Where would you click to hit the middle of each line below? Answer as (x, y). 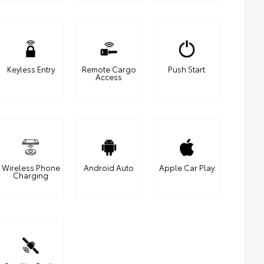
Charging (31, 175)
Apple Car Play (187, 168)
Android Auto (109, 168)
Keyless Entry (31, 69)
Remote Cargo (109, 69)
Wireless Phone (31, 168)
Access (109, 77)
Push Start (187, 69)
